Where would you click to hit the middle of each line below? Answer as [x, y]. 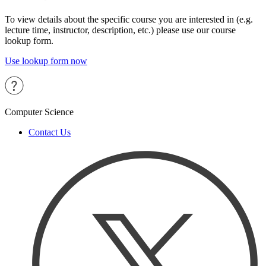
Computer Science [39, 112]
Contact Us [50, 132]
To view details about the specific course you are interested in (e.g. [129, 19]
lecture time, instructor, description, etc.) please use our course [120, 30]
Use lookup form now [46, 61]
